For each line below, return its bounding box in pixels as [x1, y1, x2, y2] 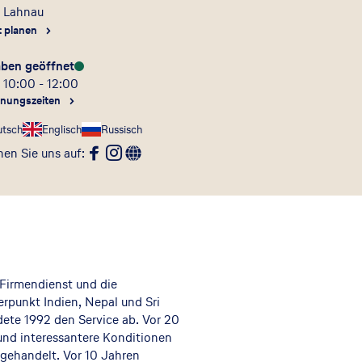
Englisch [42, 121, 82, 137]
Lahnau [3, 3, 44, 20]
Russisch [101, 121, 143, 137]
